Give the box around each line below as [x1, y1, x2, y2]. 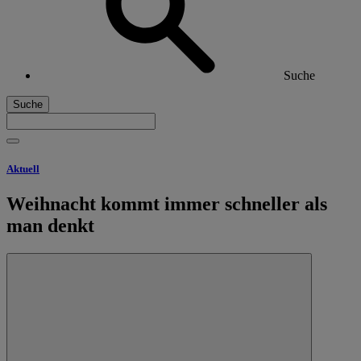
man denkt [6, 214, 94, 236]
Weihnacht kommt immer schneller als [6, 193, 327, 214]
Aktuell [6, 162, 39, 175]
